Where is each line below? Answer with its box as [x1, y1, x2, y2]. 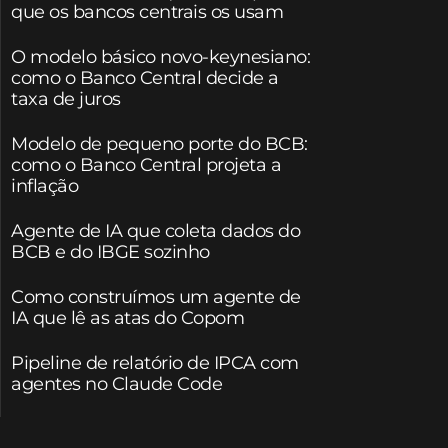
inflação [11, 174, 78, 197]
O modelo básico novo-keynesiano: [11, 45, 310, 68]
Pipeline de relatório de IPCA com [11, 351, 299, 374]
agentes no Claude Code [11, 372, 222, 395]
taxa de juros [11, 87, 121, 110]
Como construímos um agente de [11, 285, 301, 308]
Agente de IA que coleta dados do [11, 219, 300, 242]
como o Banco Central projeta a [11, 153, 281, 176]
